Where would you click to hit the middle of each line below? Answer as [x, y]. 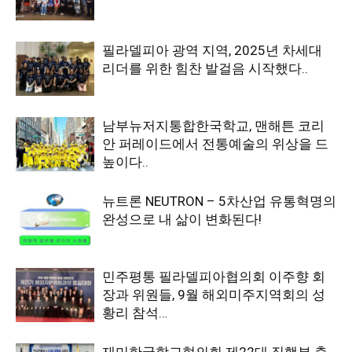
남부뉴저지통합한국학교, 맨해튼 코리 [213, 126]
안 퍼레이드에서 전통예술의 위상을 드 [215, 144]
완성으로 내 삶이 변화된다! [182, 219]
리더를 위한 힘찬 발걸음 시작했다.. [205, 68]
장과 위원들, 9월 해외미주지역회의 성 [214, 295]
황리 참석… [135, 313]
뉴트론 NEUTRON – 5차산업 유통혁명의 [219, 201]
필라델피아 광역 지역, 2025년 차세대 [212, 50]
